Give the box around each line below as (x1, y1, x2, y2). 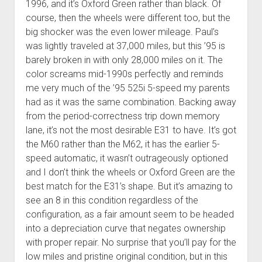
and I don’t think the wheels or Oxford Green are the (25, 167, 235, 178)
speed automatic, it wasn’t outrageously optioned (25, 153, 228, 164)
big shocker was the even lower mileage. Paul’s (25, 26, 219, 38)
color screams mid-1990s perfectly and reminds (25, 68, 223, 80)
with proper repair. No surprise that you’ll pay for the (25, 237, 236, 249)
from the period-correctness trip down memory (25, 111, 220, 122)
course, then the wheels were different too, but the (25, 12, 230, 24)
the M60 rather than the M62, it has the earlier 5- (25, 139, 220, 150)
